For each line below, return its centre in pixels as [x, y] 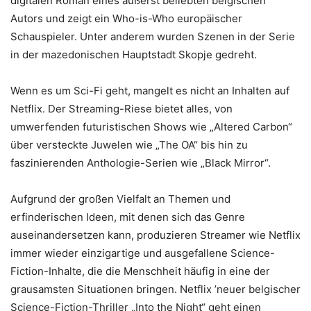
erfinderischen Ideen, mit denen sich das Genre [128, 217]
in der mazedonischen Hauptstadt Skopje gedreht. [134, 54]
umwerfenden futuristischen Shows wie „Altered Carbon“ [151, 127]
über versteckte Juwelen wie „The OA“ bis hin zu [129, 145]
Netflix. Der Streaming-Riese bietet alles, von [121, 109]
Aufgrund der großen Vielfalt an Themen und [120, 199]
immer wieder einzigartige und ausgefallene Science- [143, 253]
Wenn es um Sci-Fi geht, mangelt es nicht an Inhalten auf [150, 91]
